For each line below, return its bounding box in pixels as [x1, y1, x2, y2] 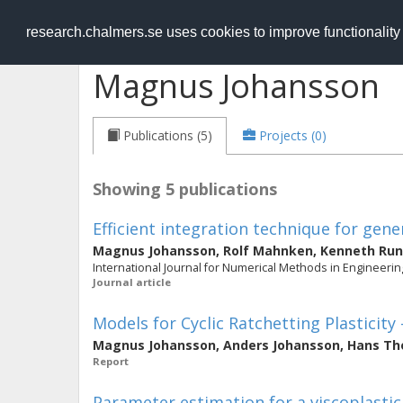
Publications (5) [123, 127, 212, 144]
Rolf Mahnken [223, 242, 313, 259]
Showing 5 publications [93, 178, 277, 200]
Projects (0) [259, 127, 327, 144]
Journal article [93, 275, 171, 289]
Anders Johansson [223, 336, 340, 354]
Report [93, 354, 129, 368]
